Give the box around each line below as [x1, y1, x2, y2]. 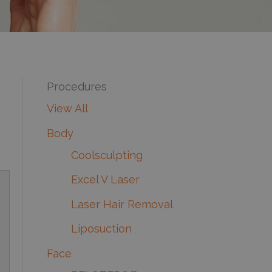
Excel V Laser [70, 173, 140, 186]
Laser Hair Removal [70, 197, 173, 211]
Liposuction [70, 222, 132, 236]
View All [46, 102, 88, 115]
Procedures [46, 80, 107, 93]
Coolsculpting [70, 148, 143, 161]
